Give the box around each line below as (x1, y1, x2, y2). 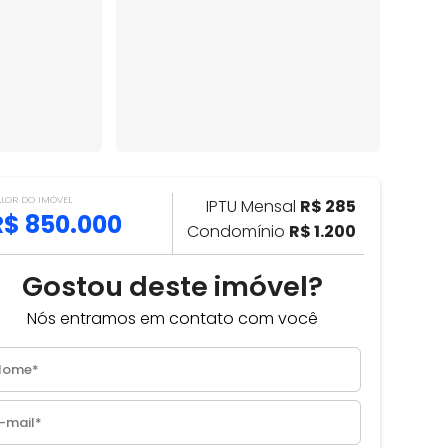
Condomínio (187, 220, 289, 244)
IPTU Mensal (206, 195, 300, 219)
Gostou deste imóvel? (22, 266, 323, 306)
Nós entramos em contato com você (27, 307, 318, 331)
